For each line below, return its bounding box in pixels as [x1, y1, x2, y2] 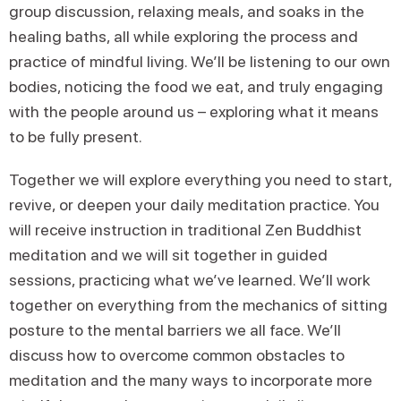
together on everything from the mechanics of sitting [9, 295, 388, 314]
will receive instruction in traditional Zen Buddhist [9, 220, 362, 239]
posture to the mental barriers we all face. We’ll [9, 320, 341, 339]
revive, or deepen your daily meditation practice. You [9, 195, 380, 214]
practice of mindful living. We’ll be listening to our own [9, 52, 390, 71]
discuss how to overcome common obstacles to [9, 346, 345, 364]
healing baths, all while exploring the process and [9, 27, 358, 46]
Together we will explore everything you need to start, [9, 170, 392, 189]
